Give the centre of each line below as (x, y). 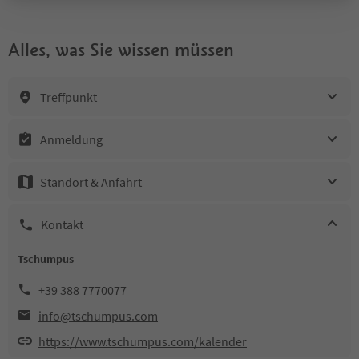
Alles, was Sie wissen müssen (121, 50)
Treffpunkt (69, 97)
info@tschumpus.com (98, 316)
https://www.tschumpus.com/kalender (143, 341)
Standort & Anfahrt (91, 182)
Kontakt (62, 224)
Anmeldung (71, 139)
